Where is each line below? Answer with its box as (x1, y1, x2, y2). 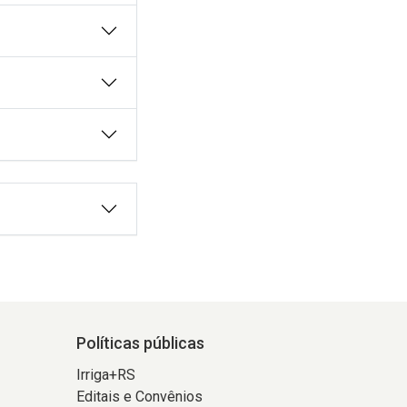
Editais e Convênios (75, 388, 203, 405)
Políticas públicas (75, 333, 204, 352)
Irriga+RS (75, 366, 135, 383)
